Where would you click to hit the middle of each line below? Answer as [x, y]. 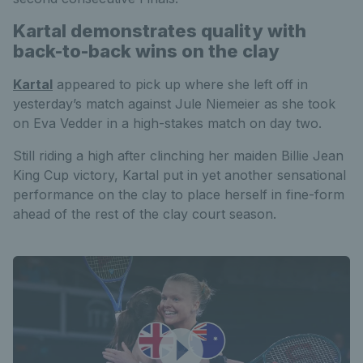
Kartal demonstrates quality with [160, 31]
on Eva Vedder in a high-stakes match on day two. [167, 124]
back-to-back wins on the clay [146, 51]
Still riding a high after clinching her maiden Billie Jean [178, 156]
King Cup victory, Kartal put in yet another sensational [179, 175]
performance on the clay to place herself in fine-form [179, 195]
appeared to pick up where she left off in [180, 85]
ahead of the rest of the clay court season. [145, 214]
